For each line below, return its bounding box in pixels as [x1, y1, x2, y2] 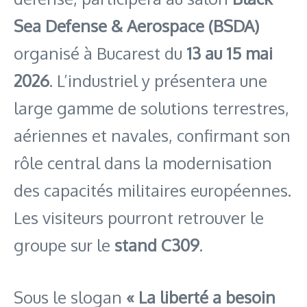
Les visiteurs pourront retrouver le [14, 206, 264, 228]
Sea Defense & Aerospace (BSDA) [14, 14, 259, 36]
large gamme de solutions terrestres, [14, 97, 289, 119]
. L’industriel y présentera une [49, 69, 267, 91]
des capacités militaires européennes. [14, 179, 291, 201]
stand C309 [114, 234, 199, 256]
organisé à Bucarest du [14, 42, 186, 64]
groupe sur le [14, 234, 114, 256]
